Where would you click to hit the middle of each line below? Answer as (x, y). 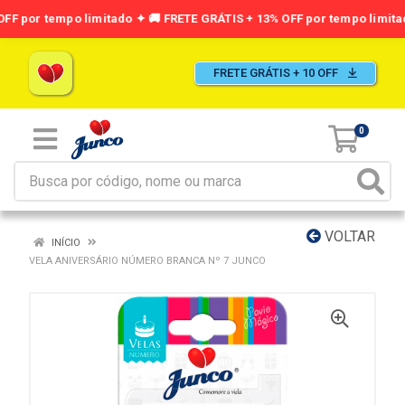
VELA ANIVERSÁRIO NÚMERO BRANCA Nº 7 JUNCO (147, 261)
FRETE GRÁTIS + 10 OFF (277, 73)
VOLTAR (348, 236)
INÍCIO (65, 243)
